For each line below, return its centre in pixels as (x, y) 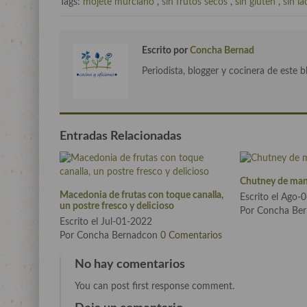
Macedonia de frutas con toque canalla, (142, 195)
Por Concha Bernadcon (110, 236)
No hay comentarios (130, 265)
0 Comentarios (191, 236)
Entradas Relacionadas (121, 136)
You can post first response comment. (155, 287)
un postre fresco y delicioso (118, 206)
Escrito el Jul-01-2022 (106, 222)
